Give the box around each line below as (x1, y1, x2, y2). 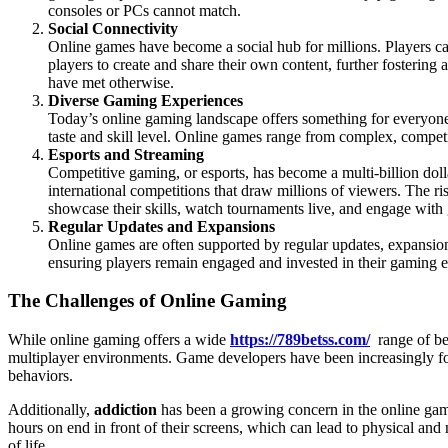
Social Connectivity (48, 19, 178, 37)
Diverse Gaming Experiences (48, 91, 243, 109)
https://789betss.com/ (230, 331, 370, 349)
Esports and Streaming (48, 145, 204, 163)
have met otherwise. (48, 73, 174, 91)
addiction (94, 401, 157, 419)
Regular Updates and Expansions (48, 217, 275, 235)
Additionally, (8, 401, 94, 419)
